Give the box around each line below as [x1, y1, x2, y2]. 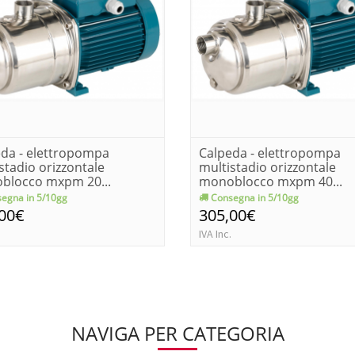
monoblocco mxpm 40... [199, 173, 342, 190]
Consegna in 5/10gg [208, 191, 299, 204]
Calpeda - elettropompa [199, 144, 341, 162]
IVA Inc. [199, 227, 231, 241]
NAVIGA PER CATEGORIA [71, 320, 284, 346]
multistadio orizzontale [199, 158, 336, 176]
